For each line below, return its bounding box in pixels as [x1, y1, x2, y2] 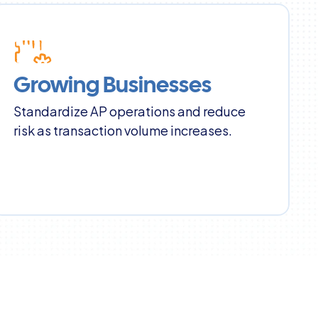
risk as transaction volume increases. [13, 119, 232, 140]
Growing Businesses [13, 76, 212, 97]
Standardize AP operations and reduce [13, 100, 246, 121]
